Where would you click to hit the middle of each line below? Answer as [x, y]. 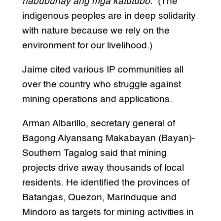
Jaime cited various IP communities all [103, 70]
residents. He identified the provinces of [106, 183]
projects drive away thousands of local [103, 168]
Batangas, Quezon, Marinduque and [99, 197]
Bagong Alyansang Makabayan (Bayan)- [108, 138]
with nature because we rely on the [96, 31]
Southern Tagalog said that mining [94, 153]
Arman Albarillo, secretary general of [98, 123]
